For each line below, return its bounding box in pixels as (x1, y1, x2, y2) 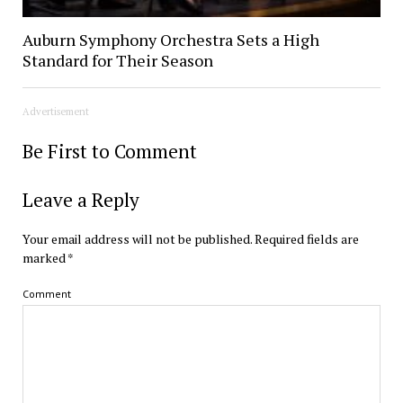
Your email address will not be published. (22, 229, 252, 247)
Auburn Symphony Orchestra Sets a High (22, 28, 319, 50)
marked (22, 248, 67, 266)
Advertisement (22, 104, 89, 118)
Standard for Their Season (22, 49, 213, 71)
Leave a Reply (22, 186, 139, 212)
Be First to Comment (22, 138, 197, 164)
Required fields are (254, 229, 359, 247)
